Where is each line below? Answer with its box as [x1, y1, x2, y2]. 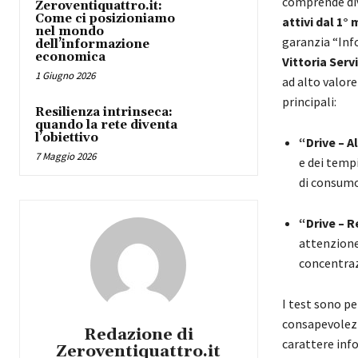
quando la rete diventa [35, 117, 177, 133]
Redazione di [83, 324, 193, 346]
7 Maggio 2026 [35, 149, 96, 164]
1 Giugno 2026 [35, 69, 95, 83]
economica [35, 50, 105, 66]
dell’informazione [35, 37, 149, 53]
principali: [281, 93, 336, 110]
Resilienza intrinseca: [35, 105, 173, 121]
